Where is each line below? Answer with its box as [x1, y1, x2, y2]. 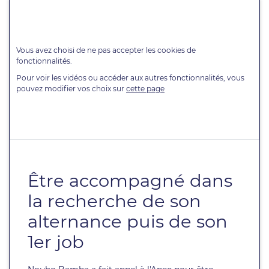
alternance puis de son [28, 210, 228, 232]
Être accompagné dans [28, 169, 232, 191]
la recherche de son [28, 190, 201, 211]
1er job [28, 231, 84, 252]
